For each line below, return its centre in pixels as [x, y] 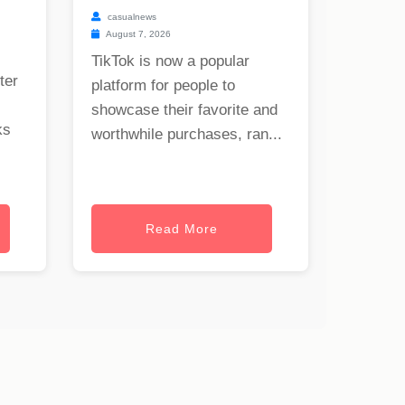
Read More [182, 229]
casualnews [131, 17]
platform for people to [163, 86]
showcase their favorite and [184, 110]
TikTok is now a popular [170, 61]
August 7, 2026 [137, 34]
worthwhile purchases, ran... [187, 135]
